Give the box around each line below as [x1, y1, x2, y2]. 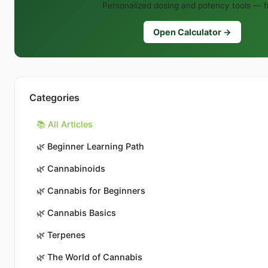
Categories [29, 92, 80, 104]
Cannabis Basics [47, 208, 116, 218]
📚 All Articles [36, 119, 93, 130]
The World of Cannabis [47, 252, 142, 263]
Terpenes [47, 230, 86, 240]
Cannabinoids [47, 163, 105, 174]
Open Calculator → [153, 27, 232, 38]
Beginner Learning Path [47, 141, 144, 152]
